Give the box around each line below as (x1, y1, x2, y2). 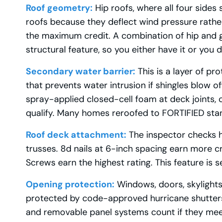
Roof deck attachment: (26, 128, 126, 141)
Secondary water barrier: (26, 65, 135, 77)
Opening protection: (26, 178, 114, 190)
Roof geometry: (26, 1, 93, 14)
